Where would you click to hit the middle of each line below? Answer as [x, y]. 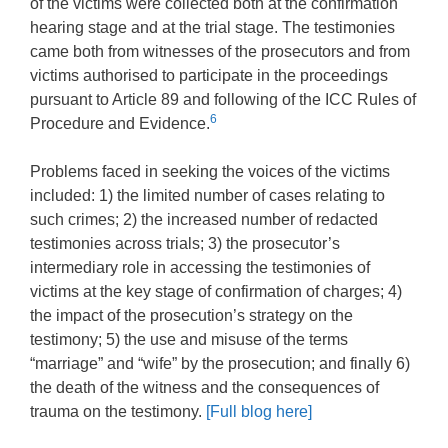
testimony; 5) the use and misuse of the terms [189, 340]
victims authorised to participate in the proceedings [209, 76]
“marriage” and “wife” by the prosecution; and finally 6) [220, 364]
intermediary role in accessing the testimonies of [200, 268]
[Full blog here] [259, 412]
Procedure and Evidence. [120, 124]
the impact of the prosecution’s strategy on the [191, 316]
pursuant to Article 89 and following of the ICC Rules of [223, 100]
